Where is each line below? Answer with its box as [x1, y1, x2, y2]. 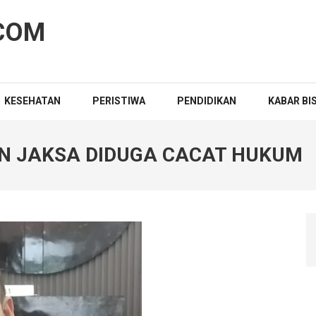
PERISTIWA [92, 95, 145, 107]
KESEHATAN [4, 95, 61, 107]
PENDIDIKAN [177, 95, 236, 107]
